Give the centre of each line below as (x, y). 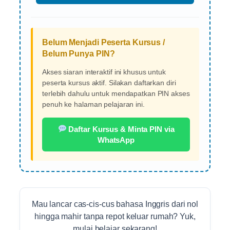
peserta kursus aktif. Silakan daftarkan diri (109, 82)
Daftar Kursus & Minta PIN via (120, 129)
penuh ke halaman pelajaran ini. (93, 104)
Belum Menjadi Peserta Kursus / (103, 42)
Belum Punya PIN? (79, 53)
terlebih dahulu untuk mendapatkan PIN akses (116, 93)
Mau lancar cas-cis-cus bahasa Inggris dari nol (115, 204)
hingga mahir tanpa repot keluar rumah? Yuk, (115, 216)
